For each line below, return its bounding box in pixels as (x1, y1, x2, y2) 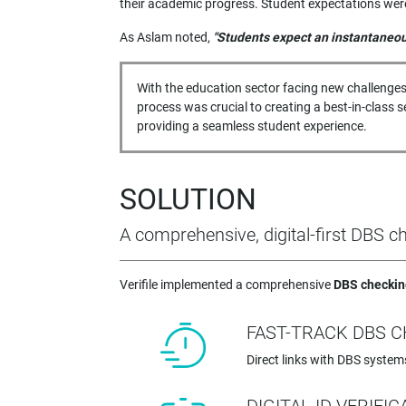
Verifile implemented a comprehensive (120, 277, 333, 293)
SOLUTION (120, 182, 256, 217)
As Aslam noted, (120, 30, 213, 45)
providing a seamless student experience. (137, 119, 367, 134)
